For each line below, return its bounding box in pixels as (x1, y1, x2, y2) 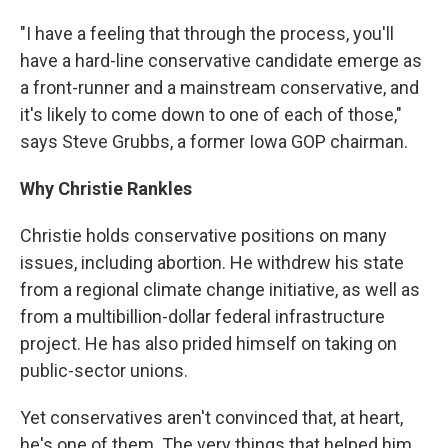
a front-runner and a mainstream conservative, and (20, 76, 419, 98)
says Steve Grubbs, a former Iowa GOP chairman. (20, 130, 408, 152)
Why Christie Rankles (20, 177, 192, 199)
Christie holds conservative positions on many (20, 224, 387, 246)
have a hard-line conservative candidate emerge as (20, 49, 422, 71)
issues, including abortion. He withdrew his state (20, 251, 404, 273)
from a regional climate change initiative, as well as (20, 278, 420, 300)
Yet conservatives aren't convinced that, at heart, (20, 406, 403, 428)
